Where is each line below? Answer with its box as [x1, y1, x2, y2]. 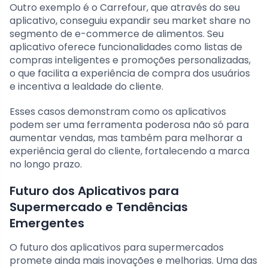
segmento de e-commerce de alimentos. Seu [10, 27, 224, 41]
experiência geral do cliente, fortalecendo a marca [10, 144, 249, 159]
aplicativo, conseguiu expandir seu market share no [10, 14, 251, 28]
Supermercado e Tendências [10, 199, 188, 216]
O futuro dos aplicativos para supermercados [10, 240, 224, 255]
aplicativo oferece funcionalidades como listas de [10, 40, 242, 54]
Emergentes [10, 215, 84, 232]
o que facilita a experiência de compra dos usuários [10, 66, 250, 81]
